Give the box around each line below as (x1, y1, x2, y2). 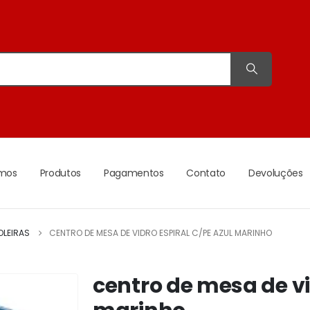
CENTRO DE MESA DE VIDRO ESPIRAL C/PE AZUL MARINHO (49, 227, 272, 239)
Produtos (39, 166, 81, 181)
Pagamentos (103, 166, 164, 181)
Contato (186, 166, 226, 181)
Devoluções (248, 166, 303, 181)
